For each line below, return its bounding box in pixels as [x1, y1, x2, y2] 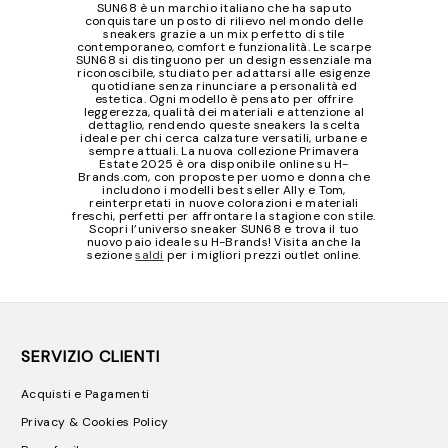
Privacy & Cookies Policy [21, 413, 169, 430]
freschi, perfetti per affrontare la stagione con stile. [72, 208, 376, 224]
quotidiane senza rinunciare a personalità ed [91, 78, 357, 94]
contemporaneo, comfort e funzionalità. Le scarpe [76, 39, 372, 55]
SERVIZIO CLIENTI [21, 346, 160, 367]
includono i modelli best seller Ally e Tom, [102, 182, 346, 198]
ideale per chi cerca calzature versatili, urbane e [80, 130, 368, 146]
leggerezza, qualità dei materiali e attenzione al [83, 104, 365, 120]
